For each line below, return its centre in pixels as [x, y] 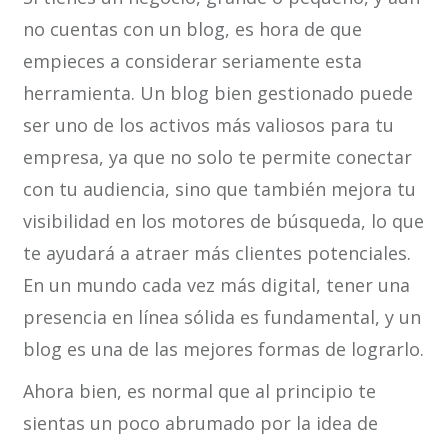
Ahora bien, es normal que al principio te [199, 391]
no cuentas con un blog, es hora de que [192, 29]
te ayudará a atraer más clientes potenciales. [216, 253]
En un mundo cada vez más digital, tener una [216, 285]
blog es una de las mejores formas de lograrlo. [223, 349]
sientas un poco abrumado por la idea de [200, 423]
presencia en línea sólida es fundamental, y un [221, 317]
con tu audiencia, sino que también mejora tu [219, 189]
